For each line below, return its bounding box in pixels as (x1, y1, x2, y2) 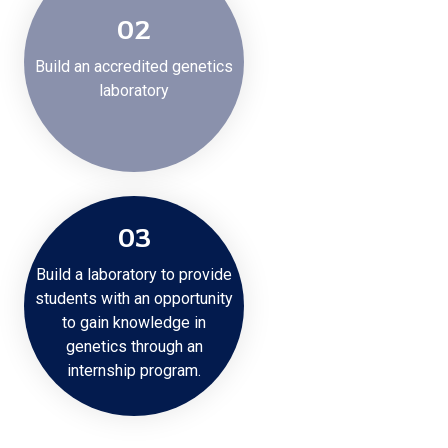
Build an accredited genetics (35, 57, 233, 76)
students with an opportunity (35, 289, 233, 308)
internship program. (67, 361, 201, 380)
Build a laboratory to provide (36, 265, 232, 284)
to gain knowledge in (62, 313, 206, 332)
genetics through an (65, 337, 203, 356)
